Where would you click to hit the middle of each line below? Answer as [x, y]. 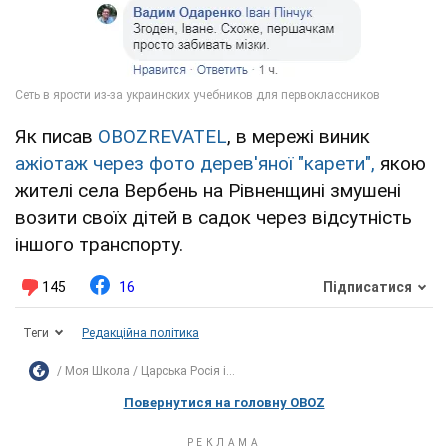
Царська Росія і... [188, 370]
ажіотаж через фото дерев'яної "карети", [195, 163]
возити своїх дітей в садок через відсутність [213, 217]
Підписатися [367, 287]
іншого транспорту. [99, 244]
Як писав [56, 136]
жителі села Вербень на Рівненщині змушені [208, 190]
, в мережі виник [298, 136]
